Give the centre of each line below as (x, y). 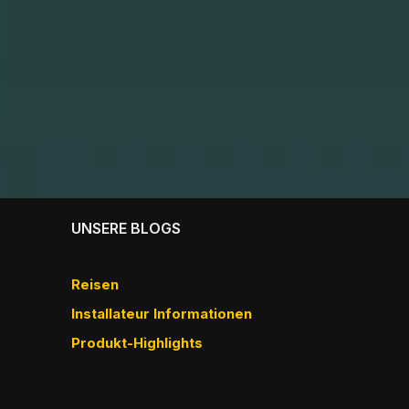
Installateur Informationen (162, 314)
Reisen (95, 285)
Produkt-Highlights (137, 343)
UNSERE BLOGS (126, 229)
